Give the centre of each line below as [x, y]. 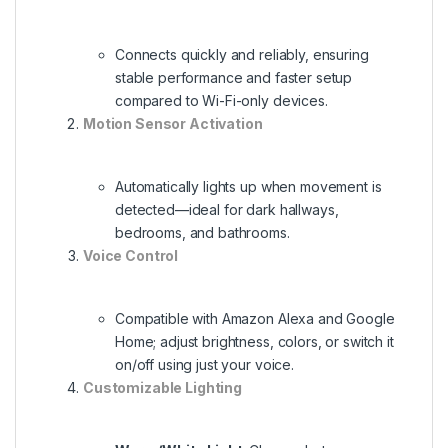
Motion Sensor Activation [173, 124]
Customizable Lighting [163, 387]
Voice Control [131, 256]
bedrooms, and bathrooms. [202, 233]
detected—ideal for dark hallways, [227, 210]
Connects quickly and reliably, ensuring [242, 55]
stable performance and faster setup [234, 78]
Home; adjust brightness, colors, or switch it [254, 341]
